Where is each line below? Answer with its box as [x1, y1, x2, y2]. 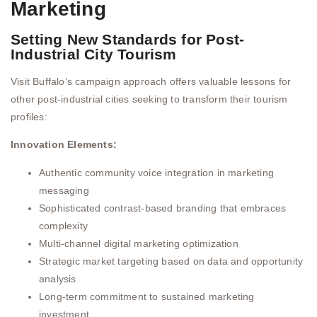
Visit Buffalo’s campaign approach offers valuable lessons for [11, 76, 292, 88]
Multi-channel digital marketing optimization [39, 237, 238, 249]
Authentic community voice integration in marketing [39, 166, 275, 178]
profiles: [11, 111, 47, 123]
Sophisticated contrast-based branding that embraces [39, 202, 287, 214]
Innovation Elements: [11, 139, 117, 151]
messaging [39, 184, 89, 196]
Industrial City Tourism [11, 46, 177, 63]
